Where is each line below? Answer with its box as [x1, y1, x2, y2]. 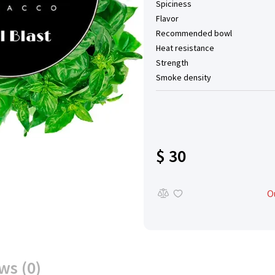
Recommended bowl [156, 28, 232, 39]
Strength [156, 57, 188, 68]
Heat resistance [156, 42, 214, 53]
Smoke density [156, 72, 211, 83]
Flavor [156, 13, 179, 24]
